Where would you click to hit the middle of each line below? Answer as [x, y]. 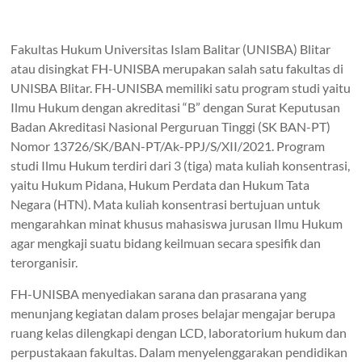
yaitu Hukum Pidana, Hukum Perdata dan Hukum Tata [160, 185]
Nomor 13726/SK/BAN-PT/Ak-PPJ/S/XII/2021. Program [168, 146]
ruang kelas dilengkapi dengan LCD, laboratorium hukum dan [179, 333]
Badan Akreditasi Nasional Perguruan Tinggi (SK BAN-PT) [171, 126]
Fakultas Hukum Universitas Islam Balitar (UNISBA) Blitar [171, 49]
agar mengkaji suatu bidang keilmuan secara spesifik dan [166, 243]
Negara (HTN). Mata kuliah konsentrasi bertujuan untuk [166, 204]
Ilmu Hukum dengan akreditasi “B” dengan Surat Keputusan [176, 107]
